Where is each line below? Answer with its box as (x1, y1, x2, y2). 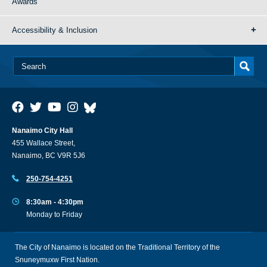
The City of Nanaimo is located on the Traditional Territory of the (15, 243, 220, 252)
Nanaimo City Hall (12, 126, 73, 135)
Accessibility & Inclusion (12, 26, 97, 35)
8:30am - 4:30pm (26, 198, 83, 206)
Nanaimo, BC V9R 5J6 (12, 151, 85, 160)
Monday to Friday (26, 210, 82, 219)
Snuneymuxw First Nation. (15, 256, 100, 264)
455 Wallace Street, (12, 139, 75, 147)
